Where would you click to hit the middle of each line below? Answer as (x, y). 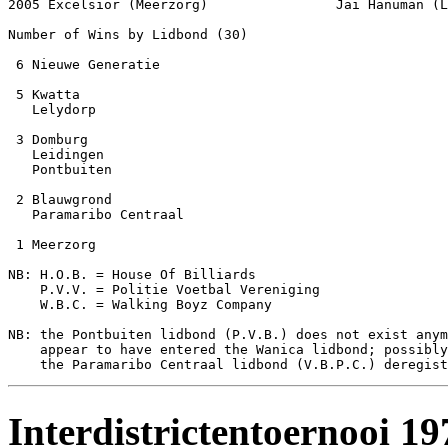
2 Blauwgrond (60, 200)
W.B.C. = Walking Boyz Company (140, 305)
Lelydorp (52, 110)
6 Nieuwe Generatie (84, 65)
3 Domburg (48, 140)
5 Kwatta (44, 95)
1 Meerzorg (52, 245)
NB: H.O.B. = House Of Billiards (132, 275)
